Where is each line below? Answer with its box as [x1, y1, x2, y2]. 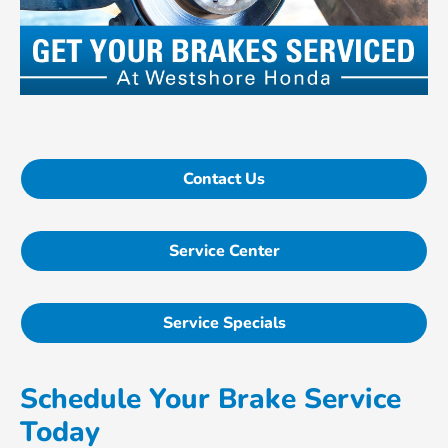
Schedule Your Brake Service [20, 380, 402, 419]
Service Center [168, 240, 280, 263]
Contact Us [183, 168, 265, 191]
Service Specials [162, 312, 286, 335]
